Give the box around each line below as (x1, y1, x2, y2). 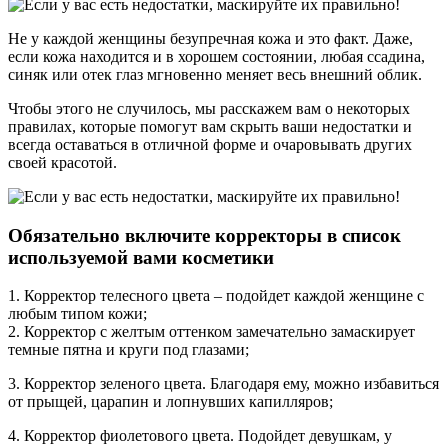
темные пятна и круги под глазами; (8, 341, 249, 359)
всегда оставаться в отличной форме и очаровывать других (8, 135, 412, 153)
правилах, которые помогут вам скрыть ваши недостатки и (8, 117, 412, 135)
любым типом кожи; (8, 305, 147, 323)
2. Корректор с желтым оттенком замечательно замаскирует (8, 323, 415, 341)
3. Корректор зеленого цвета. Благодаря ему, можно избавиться (8, 375, 439, 393)
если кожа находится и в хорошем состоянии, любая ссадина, (8, 47, 425, 65)
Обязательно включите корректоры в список (8, 224, 401, 246)
